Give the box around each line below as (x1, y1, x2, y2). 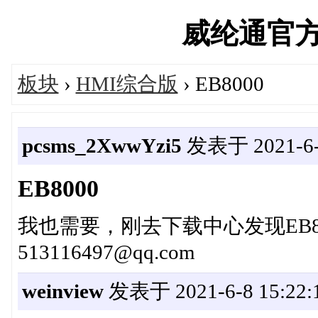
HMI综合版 (75, 72, 178, 95)
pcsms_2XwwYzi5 (21, 133, 182, 157)
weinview (21, 280, 104, 302)
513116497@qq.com (17, 241, 195, 263)
